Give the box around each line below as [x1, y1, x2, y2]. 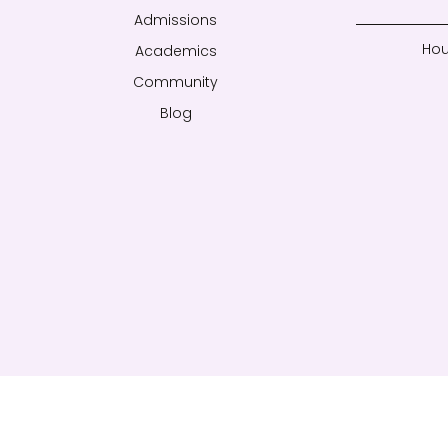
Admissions [134, 10, 217, 30]
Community [133, 72, 218, 92]
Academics [134, 41, 217, 61]
